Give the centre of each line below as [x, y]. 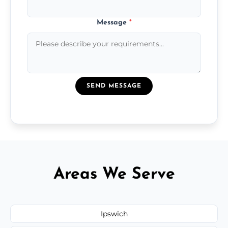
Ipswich [114, 213]
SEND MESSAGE [114, 86]
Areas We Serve [114, 174]
